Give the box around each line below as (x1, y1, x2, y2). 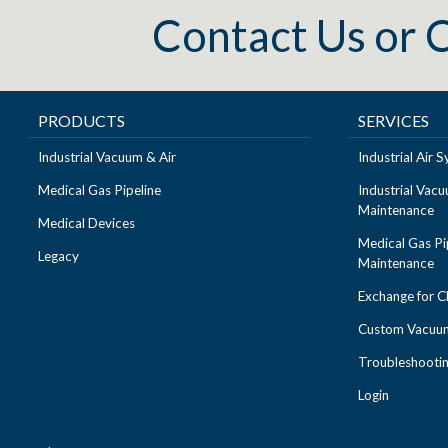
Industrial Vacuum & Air (38, 149, 177, 165)
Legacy (38, 248, 80, 264)
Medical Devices (38, 215, 136, 231)
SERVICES (358, 111, 430, 130)
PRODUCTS (38, 111, 126, 130)
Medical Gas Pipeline (38, 182, 162, 198)
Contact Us (151, 9, 366, 61)
